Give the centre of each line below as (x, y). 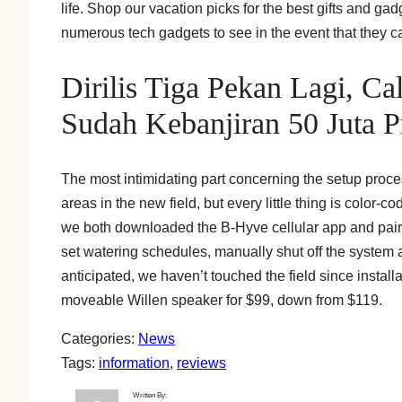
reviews (201, 363)
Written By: (150, 396)
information (134, 363)
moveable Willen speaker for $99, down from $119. (222, 300)
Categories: (100, 339)
